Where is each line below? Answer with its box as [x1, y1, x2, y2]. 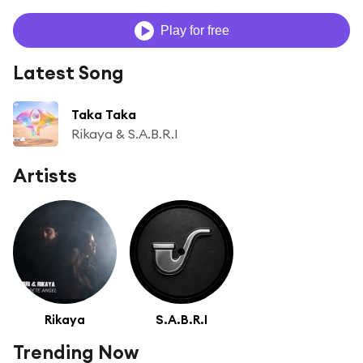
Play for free [160, 23, 229, 37]
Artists [13, 164, 77, 188]
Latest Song [13, 61, 124, 85]
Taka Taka [71, 106, 136, 123]
